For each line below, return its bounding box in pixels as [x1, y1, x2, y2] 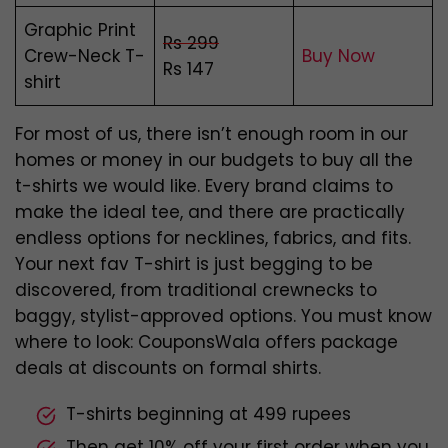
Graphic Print [24, 18, 136, 43]
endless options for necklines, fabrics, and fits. [15, 226, 411, 251]
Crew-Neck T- [24, 44, 145, 69]
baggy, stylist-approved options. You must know [15, 304, 432, 329]
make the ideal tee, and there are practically [15, 200, 405, 225]
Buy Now [302, 44, 375, 69]
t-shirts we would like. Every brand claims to [15, 174, 393, 199]
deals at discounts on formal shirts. [15, 356, 321, 381]
